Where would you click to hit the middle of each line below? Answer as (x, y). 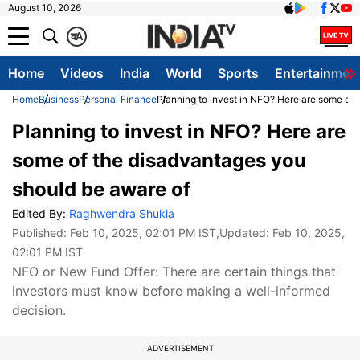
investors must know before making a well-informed (171, 291)
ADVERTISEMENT (180, 348)
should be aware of (101, 189)
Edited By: (41, 213)
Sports (238, 73)
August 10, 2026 (45, 8)
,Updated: (244, 233)
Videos (82, 73)
